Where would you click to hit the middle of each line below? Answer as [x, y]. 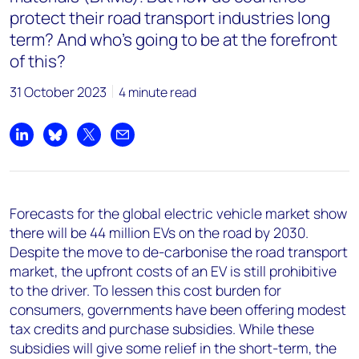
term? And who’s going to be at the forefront [173, 39]
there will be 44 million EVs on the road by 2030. [159, 232]
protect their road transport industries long [170, 18]
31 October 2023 [58, 92]
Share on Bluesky [103, 143]
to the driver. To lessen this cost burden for [145, 290]
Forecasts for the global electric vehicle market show [178, 213]
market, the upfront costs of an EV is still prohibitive [173, 271]
